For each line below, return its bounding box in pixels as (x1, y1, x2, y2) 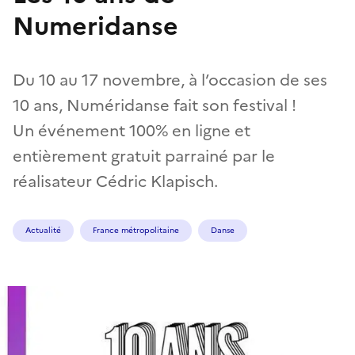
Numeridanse (13, 6, 178, 45)
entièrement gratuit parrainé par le (13, 143, 275, 168)
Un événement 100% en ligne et (13, 118, 250, 143)
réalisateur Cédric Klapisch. (13, 169, 218, 193)
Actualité (25, 223, 61, 236)
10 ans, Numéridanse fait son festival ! (13, 93, 296, 117)
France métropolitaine (93, 223, 179, 236)
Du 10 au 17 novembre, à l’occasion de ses (13, 67, 327, 92)
